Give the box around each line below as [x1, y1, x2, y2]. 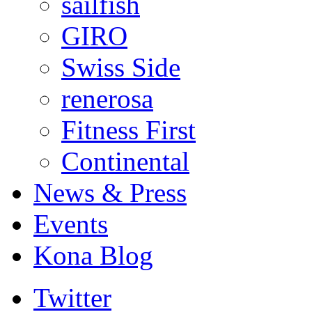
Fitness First [61, 115, 196, 145]
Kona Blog [33, 240, 153, 270]
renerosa [61, 84, 153, 114]
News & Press [33, 178, 187, 208]
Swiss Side [61, 52, 180, 82]
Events [33, 209, 108, 239]
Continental [61, 146, 189, 176]
